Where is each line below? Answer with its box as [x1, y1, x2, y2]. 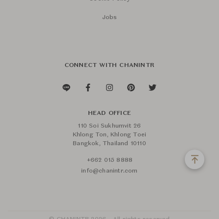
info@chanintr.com [81, 168, 138, 174]
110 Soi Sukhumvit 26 [78, 123, 141, 129]
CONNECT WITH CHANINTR [64, 63, 155, 68]
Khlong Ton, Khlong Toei [72, 132, 147, 138]
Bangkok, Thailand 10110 [73, 141, 146, 147]
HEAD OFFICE [88, 110, 131, 116]
